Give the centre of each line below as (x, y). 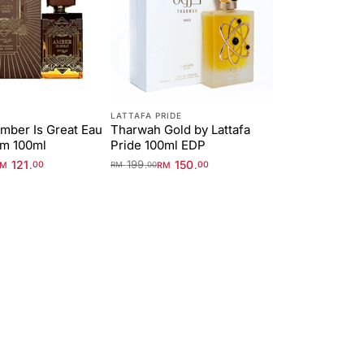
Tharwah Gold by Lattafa (180, 130)
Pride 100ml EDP (158, 145)
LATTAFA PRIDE (146, 116)
